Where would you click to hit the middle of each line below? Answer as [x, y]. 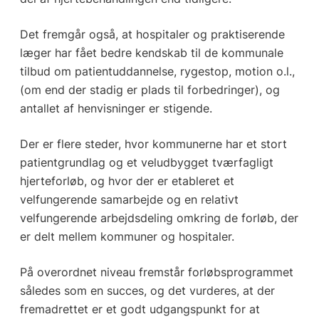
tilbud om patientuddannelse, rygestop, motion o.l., [157, 71]
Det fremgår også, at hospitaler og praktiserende [152, 34]
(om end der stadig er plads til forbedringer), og [150, 89]
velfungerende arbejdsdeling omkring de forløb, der [159, 218]
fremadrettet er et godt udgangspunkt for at [140, 309]
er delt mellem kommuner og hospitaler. [127, 236]
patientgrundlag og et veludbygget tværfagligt [146, 162]
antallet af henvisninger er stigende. [116, 108]
